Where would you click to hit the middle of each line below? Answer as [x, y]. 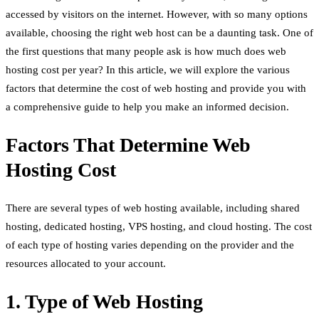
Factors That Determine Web [128, 145]
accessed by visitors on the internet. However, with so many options [157, 14]
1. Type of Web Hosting [104, 302]
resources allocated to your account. [86, 264]
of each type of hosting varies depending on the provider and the [150, 245]
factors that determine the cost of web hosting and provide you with [156, 88]
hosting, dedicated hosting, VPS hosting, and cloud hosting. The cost [159, 227]
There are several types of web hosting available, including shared [153, 208]
